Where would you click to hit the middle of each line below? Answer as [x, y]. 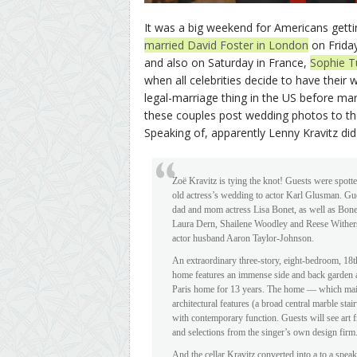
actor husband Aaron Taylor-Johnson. [243, 238]
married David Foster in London [226, 45]
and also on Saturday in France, [227, 63]
